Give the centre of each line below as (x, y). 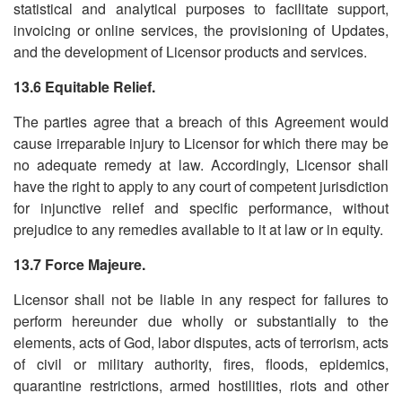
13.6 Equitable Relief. (84, 87)
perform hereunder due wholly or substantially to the (201, 321)
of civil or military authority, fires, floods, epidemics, (201, 364)
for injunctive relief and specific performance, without (201, 208)
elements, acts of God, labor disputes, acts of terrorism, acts (201, 342)
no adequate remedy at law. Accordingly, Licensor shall (201, 165)
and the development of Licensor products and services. (190, 52)
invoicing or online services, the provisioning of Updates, (201, 30)
